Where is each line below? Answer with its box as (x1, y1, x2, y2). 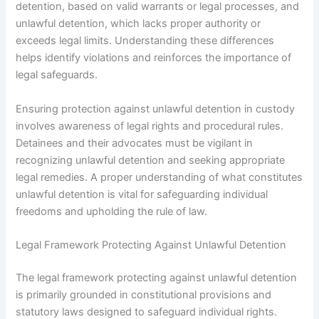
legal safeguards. (16, 68, 98, 82)
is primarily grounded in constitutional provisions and (16, 288, 272, 301)
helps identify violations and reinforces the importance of (16, 51, 292, 65)
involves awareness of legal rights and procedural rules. (16, 119, 284, 132)
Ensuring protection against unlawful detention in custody (16, 102, 296, 115)
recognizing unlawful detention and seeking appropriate (16, 153, 286, 167)
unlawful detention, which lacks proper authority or (16, 17, 261, 31)
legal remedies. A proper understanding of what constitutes (16, 170, 303, 184)
